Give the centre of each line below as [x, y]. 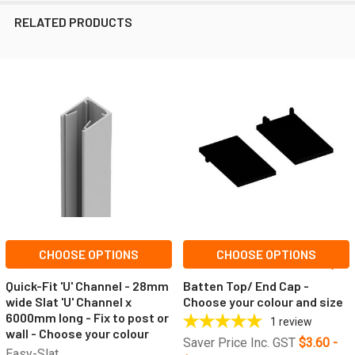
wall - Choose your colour [77, 333]
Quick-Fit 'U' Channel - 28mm [87, 285]
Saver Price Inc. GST [239, 342]
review [296, 321]
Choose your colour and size [263, 301]
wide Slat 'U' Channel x [69, 301]
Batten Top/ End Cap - [246, 285]
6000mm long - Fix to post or [87, 317]
